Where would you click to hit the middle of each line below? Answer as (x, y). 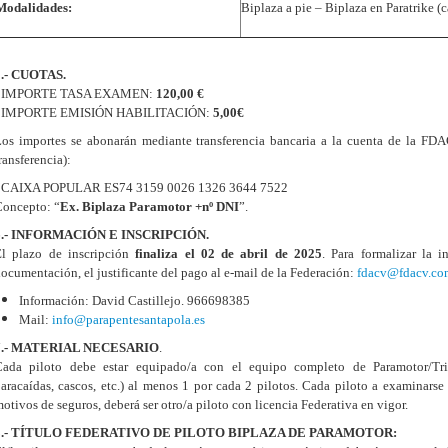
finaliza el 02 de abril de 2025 (229, 253)
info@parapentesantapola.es (128, 319)
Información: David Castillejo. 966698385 (134, 300)
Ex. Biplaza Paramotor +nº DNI (149, 206)
